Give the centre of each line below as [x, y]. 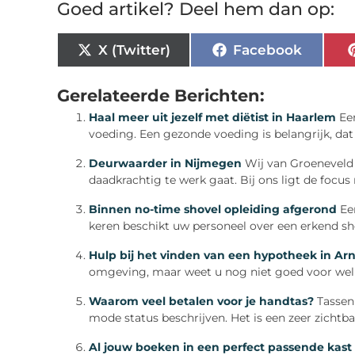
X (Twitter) [134, 50]
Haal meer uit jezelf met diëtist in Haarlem [212, 118]
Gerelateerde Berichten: [161, 95]
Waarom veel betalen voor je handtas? [201, 302]
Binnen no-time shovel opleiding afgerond [213, 210]
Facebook [267, 50]
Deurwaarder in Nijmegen [165, 164]
